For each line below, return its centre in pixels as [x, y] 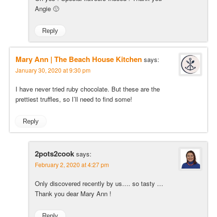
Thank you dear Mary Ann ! [73, 194]
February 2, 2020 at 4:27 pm [72, 165]
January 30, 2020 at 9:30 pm [53, 70]
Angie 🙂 [47, 9]
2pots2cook [54, 154]
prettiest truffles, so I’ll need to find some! [74, 99]
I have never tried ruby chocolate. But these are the [88, 89]
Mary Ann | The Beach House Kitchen [79, 59]
